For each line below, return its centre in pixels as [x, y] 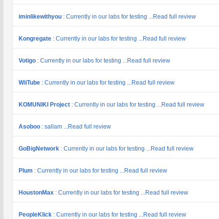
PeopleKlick [36, 215]
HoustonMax [37, 193]
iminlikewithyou [41, 17]
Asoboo [30, 127]
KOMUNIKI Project [45, 105]
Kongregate [36, 39]
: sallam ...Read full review [76, 127]
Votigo [28, 61]
